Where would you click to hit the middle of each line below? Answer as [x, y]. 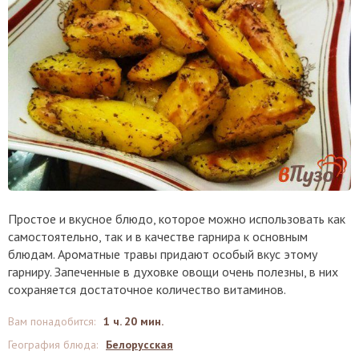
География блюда [52, 345]
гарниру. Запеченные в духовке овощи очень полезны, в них [173, 272]
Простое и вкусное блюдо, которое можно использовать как [177, 219]
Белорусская [139, 345]
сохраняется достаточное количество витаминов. [147, 290]
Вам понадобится [51, 322]
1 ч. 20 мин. [133, 322]
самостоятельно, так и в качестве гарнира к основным [158, 237]
